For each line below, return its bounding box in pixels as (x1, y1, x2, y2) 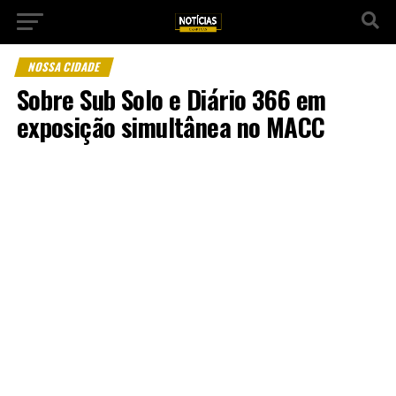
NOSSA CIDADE (26, 58, 103, 75)
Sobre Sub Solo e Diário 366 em (16, 80, 326, 118)
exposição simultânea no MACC (16, 108, 325, 145)
